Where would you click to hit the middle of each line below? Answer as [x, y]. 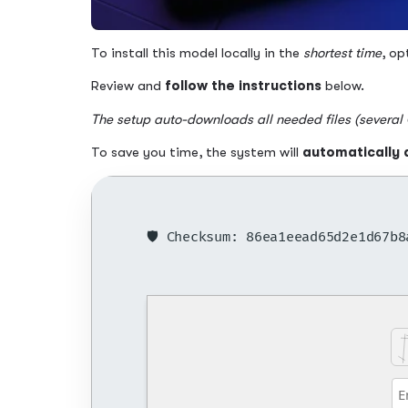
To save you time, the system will [197, 153]
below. [343, 86]
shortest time [342, 53]
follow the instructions [243, 86]
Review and [128, 86]
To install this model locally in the [197, 53]
